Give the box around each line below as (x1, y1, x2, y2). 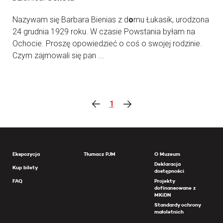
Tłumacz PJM (83, 150, 115, 157)
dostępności (154, 167, 185, 174)
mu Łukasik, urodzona (133, 14, 209, 24)
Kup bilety (12, 164, 38, 171)
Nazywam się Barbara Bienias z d (12, 14, 128, 24)
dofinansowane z (154, 184, 196, 191)
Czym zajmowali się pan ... (12, 50, 104, 60)
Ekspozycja (12, 150, 40, 157)
